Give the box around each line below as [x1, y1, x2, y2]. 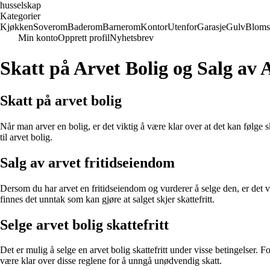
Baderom [67, 22, 102, 32]
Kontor [140, 22, 168, 32]
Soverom [33, 22, 67, 32]
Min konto [18, 33, 58, 43]
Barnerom [102, 22, 140, 32]
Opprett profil [58, 33, 110, 43]
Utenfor [168, 22, 197, 32]
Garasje [197, 22, 226, 32]
